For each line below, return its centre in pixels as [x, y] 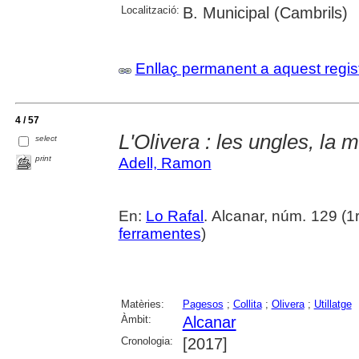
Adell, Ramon [165, 163]
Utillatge [333, 305]
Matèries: [142, 305]
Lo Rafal [175, 216]
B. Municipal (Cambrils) [265, 13]
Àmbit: [136, 320]
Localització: [150, 10]
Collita [247, 305]
